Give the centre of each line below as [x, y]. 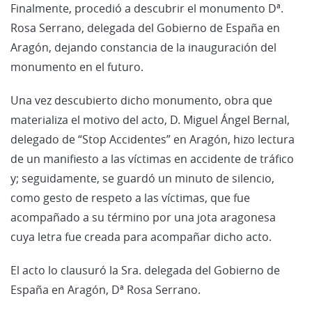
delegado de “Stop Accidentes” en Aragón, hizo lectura [153, 139]
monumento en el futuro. [77, 67]
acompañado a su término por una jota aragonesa [143, 217]
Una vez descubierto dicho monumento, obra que [141, 100]
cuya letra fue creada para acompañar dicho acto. [141, 236]
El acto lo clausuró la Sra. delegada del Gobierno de [145, 270]
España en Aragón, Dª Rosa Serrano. [106, 289]
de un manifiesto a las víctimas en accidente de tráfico [152, 158]
